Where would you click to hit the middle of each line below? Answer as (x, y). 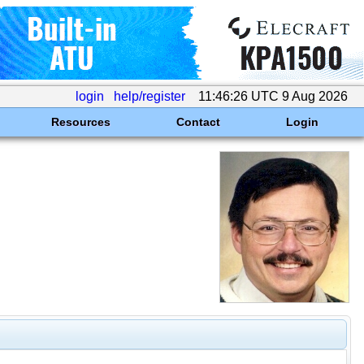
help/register (149, 96)
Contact (198, 122)
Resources (80, 122)
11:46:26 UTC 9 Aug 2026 (273, 96)
